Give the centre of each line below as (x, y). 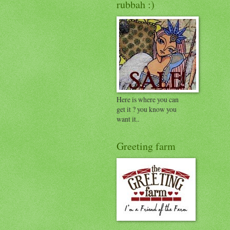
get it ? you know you (147, 109)
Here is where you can (148, 100)
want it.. (128, 119)
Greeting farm (146, 146)
